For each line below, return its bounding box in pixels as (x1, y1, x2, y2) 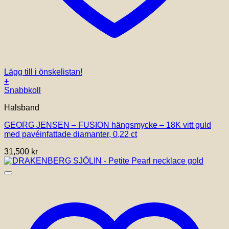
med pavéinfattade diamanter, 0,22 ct (4, 130, 137, 139)
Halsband (4, 103, 39, 112)
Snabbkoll (4, 86, 41, 95)
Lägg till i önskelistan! (4, 67, 82, 77)
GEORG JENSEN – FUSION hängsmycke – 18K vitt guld (4, 121, 211, 130)
